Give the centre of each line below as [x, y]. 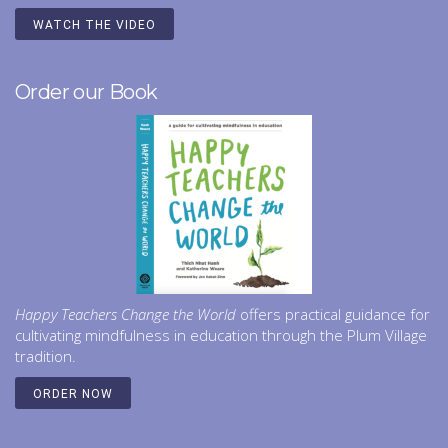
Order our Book [86, 92]
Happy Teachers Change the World [125, 314]
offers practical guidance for [333, 314]
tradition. [47, 356]
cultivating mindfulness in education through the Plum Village [221, 335]
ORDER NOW [73, 394]
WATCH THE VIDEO [94, 25]
